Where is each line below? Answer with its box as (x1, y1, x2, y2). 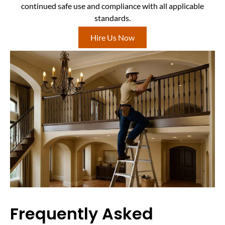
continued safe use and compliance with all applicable (21, 1, 204, 11)
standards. (94, 13, 131, 23)
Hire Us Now (90, 32, 135, 42)
